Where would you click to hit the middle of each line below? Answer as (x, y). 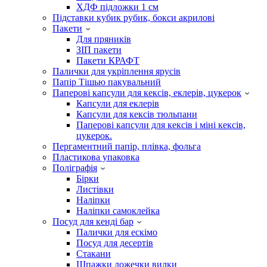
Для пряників (104, 39)
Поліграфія (75, 167)
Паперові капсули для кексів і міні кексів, (161, 125)
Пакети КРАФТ (108, 60)
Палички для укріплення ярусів (117, 71)
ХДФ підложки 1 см (117, 7)
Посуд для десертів (115, 243)
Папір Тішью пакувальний (107, 82)
